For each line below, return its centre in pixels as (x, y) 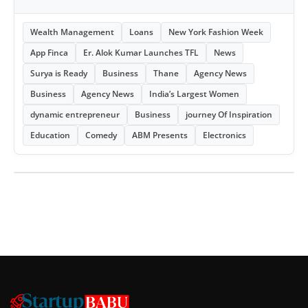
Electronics (224, 135)
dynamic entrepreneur (75, 115)
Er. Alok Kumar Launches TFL (141, 53)
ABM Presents (160, 135)
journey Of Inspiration (229, 115)
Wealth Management (72, 32)
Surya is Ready (59, 74)
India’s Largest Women (194, 94)
